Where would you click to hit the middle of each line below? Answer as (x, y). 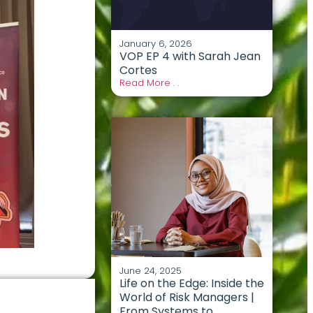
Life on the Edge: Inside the (191, 283)
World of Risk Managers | (187, 297)
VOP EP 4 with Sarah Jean (190, 56)
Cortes (138, 70)
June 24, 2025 (150, 270)
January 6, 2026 (155, 43)
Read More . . (149, 82)
